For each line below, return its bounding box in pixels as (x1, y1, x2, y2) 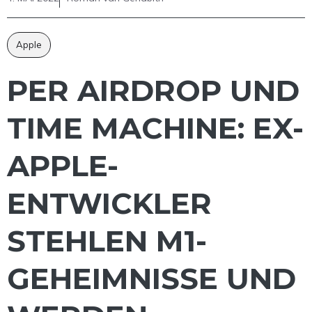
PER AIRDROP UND (7, 72, 299, 109)
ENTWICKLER (7, 185, 212, 222)
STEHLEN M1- (7, 223, 207, 260)
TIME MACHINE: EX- (7, 110, 304, 147)
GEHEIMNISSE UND (7, 260, 296, 297)
